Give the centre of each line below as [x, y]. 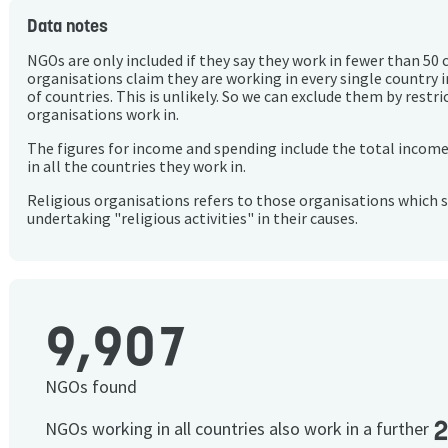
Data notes [67, 26]
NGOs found [91, 387]
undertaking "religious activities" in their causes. [192, 218]
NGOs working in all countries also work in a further [239, 429]
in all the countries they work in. [136, 166]
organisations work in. [103, 115]
